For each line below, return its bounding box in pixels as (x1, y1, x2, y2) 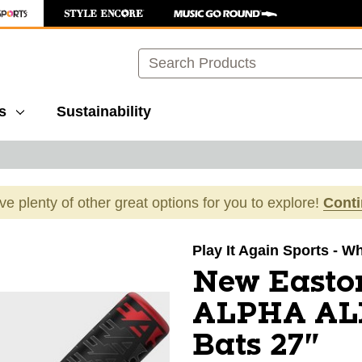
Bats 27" (192, 331, 320, 360)
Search (138, 48, 184, 65)
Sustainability (57, 103, 151, 120)
